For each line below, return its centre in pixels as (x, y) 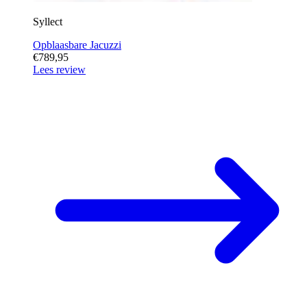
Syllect (48, 21)
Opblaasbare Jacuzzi (77, 45)
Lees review (59, 69)
